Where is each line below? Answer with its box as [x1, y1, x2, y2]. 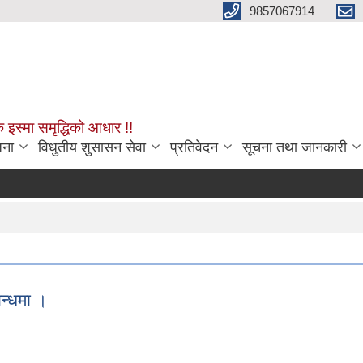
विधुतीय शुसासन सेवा [38, 139, 146, 156]
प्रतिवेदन [170, 139, 218, 156]
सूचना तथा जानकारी [242, 139, 347, 156]
